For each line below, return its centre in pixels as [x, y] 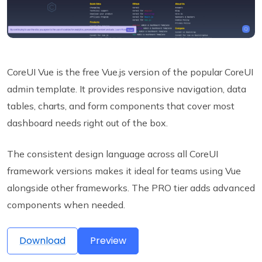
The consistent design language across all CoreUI [113, 154]
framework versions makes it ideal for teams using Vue [124, 171]
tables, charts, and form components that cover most [121, 106]
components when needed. [66, 205]
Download [42, 241]
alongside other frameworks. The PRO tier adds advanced [131, 188]
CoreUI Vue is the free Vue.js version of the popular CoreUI [130, 72]
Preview [108, 241]
